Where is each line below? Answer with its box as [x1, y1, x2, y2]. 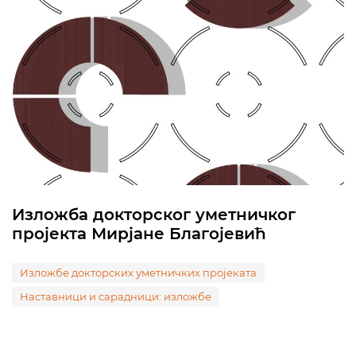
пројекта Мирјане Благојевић [12, 224, 266, 243]
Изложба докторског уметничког [12, 205, 296, 224]
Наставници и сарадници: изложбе [20, 290, 211, 303]
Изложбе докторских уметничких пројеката [20, 266, 257, 279]
